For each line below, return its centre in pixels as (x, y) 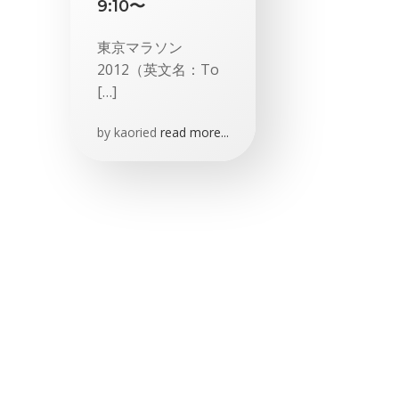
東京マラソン (140, 47)
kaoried (135, 132)
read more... (194, 132)
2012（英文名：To (158, 69)
